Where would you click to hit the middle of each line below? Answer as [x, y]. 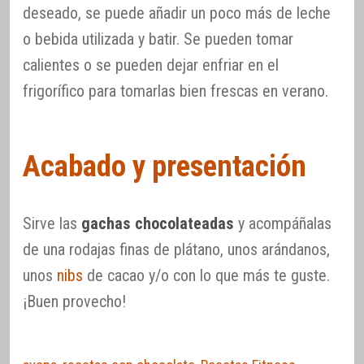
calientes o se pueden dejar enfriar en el [151, 65]
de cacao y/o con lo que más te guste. [206, 275]
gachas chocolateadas [158, 223]
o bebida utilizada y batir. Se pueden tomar [158, 39]
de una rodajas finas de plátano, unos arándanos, [176, 249]
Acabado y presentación [165, 166]
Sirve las [52, 223]
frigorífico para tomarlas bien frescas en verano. [175, 91]
